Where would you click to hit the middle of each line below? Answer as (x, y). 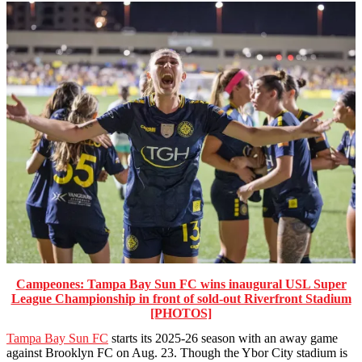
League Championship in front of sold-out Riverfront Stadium (181, 298)
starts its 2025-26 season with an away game (223, 339)
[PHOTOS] (181, 313)
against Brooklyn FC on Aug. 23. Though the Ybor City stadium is (177, 353)
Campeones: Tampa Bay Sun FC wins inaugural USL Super (181, 284)
